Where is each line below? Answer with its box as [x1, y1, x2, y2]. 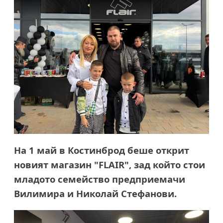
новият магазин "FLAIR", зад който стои [14, 158, 205, 171]
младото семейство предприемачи [14, 173, 185, 186]
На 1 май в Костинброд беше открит [14, 144, 189, 157]
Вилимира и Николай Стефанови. [14, 187, 177, 200]
